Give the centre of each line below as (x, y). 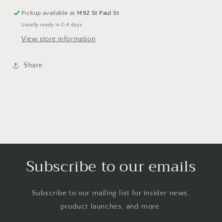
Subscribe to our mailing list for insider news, (111, 193)
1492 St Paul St (98, 13)
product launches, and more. (111, 207)
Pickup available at (49, 13)
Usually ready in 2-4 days (52, 25)
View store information (59, 39)
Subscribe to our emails (111, 167)
